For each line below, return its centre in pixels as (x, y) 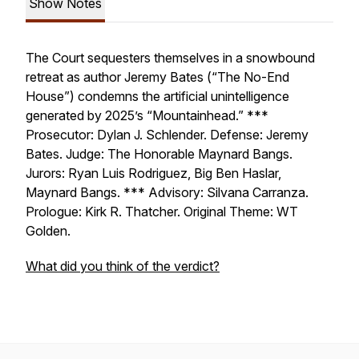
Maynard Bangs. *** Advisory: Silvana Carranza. (167, 192)
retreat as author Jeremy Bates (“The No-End (157, 77)
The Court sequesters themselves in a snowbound (170, 58)
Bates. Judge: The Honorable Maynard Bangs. (159, 154)
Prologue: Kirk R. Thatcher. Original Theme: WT (162, 212)
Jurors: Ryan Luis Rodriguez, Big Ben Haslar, (153, 173)
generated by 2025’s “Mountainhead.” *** (147, 115)
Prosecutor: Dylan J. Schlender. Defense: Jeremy (167, 135)
